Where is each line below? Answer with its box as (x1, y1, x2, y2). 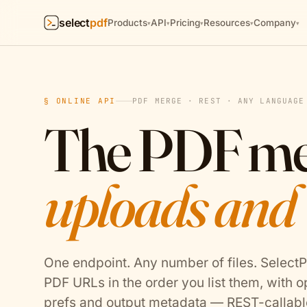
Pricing (169, 17, 200, 28)
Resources (203, 17, 250, 28)
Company (253, 17, 296, 28)
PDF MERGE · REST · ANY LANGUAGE (132, 96, 305, 106)
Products (107, 17, 147, 28)
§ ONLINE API (44, 96, 116, 106)
